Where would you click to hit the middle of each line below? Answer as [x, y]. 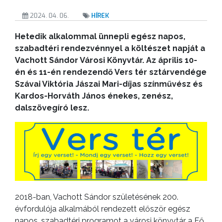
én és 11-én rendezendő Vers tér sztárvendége [111, 72]
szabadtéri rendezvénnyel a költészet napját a [110, 48]
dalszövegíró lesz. [52, 108]
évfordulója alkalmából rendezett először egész [103, 209]
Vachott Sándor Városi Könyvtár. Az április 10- [106, 60]
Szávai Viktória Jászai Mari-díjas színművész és [109, 84]
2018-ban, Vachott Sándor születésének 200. [97, 197]
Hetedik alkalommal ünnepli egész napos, [100, 36]
